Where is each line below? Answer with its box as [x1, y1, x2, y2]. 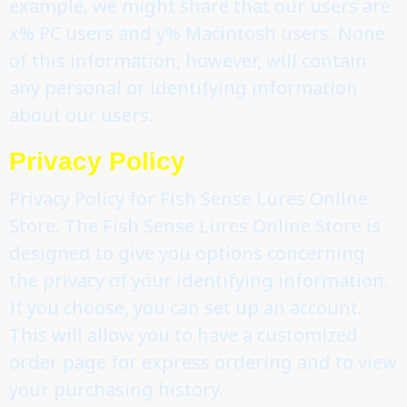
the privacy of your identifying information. [9, 267, 389, 293]
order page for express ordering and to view [9, 349, 397, 374]
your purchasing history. [9, 376, 223, 402]
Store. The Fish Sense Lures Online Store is [9, 213, 381, 238]
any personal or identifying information [9, 74, 358, 100]
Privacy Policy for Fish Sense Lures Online [9, 185, 368, 211]
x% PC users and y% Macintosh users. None [9, 20, 385, 45]
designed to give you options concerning [9, 240, 365, 265]
